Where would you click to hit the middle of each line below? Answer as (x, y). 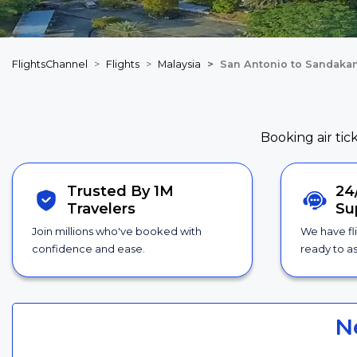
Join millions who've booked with (117, 231)
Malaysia (179, 64)
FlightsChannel (50, 64)
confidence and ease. (88, 249)
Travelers (102, 209)
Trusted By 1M (121, 192)
